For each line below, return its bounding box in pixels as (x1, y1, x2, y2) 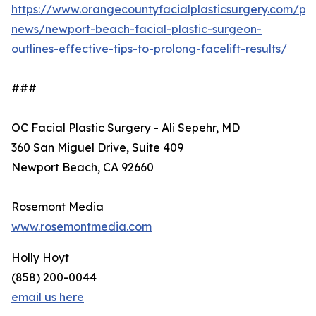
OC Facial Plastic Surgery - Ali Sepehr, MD (11, 121, 240, 135)
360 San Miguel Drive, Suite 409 (11, 140, 183, 155)
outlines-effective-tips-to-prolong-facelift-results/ (11, 42, 287, 56)
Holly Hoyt (11, 250, 69, 265)
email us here (11, 290, 84, 305)
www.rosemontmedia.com (11, 219, 152, 234)
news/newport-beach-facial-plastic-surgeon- (11, 22, 262, 37)
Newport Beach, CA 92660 (11, 160, 154, 175)
